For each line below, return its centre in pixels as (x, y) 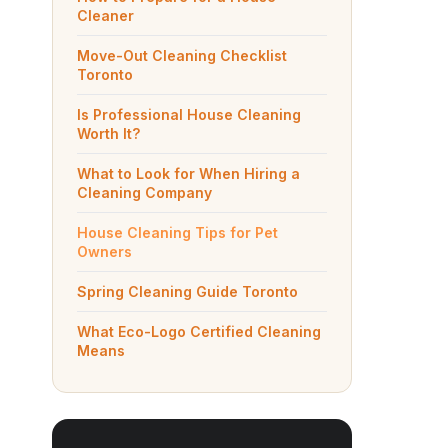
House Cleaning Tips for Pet (177, 232)
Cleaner (105, 15)
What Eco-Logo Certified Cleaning (199, 331)
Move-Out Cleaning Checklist (182, 55)
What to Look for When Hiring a (188, 173)
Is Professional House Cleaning (189, 114)
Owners (104, 251)
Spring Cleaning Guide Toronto (187, 291)
